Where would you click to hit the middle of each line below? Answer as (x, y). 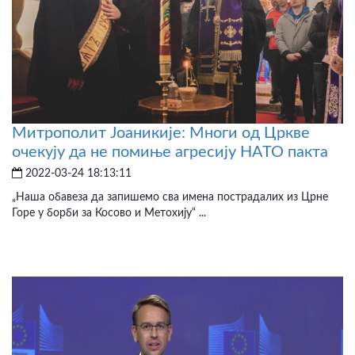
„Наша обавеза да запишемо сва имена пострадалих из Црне (170, 198)
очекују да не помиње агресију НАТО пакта (170, 153)
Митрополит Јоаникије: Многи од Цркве (161, 134)
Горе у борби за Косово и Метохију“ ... (109, 214)
